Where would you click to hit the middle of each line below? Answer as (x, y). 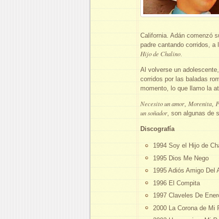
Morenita (200, 103)
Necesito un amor (162, 103)
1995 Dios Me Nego (181, 158)
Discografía (157, 129)
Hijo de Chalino (160, 53)
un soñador (154, 112)
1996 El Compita (176, 183)
